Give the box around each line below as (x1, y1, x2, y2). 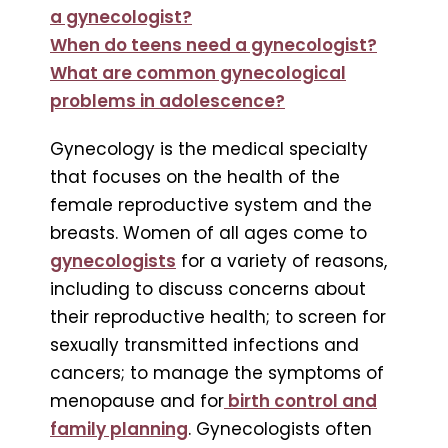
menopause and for (50, 388, 224, 413)
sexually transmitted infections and (50, 332, 359, 357)
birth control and (228, 388, 377, 413)
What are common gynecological (50, 60, 346, 85)
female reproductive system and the (50, 192, 372, 217)
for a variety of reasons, (176, 248, 387, 273)
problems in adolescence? (50, 88, 285, 113)
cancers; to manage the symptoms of (50, 360, 384, 385)
